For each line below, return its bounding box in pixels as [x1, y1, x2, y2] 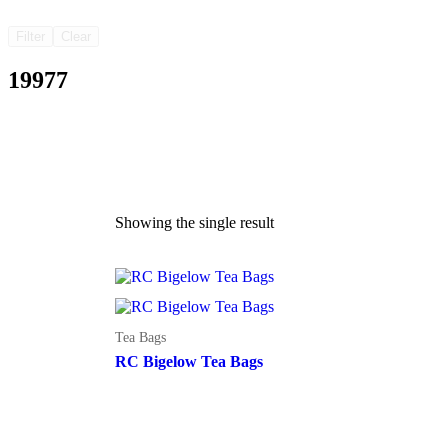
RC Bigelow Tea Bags [114, 352, 263, 370]
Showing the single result [114, 214, 274, 232]
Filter [16, 29, 45, 44]
